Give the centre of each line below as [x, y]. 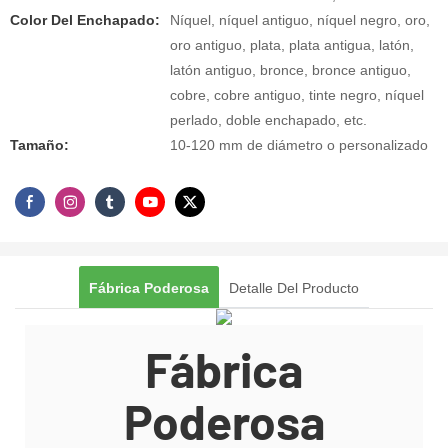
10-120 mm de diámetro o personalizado [299, 145]
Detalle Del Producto [294, 287]
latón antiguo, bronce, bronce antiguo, [290, 70]
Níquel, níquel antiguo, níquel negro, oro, [300, 20]
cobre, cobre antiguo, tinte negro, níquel [297, 95]
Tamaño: [39, 145]
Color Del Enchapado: [85, 20]
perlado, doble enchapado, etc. [268, 120]
